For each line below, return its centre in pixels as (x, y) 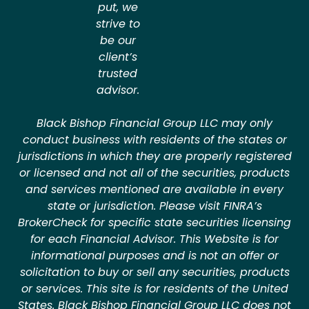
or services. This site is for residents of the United (154, 289)
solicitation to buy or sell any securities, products (154, 272)
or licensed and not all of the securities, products (154, 173)
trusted (118, 73)
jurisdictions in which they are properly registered (154, 157)
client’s (118, 57)
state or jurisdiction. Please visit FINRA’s (154, 206)
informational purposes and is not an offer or (154, 256)
